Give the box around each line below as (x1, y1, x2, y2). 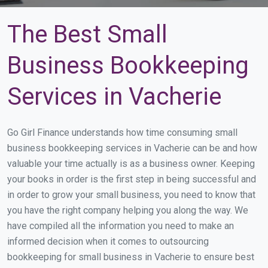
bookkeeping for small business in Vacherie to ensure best (7, 251, 254, 263)
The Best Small (7, 20, 167, 48)
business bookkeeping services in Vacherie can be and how (7, 142, 257, 154)
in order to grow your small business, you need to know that (7, 189, 255, 200)
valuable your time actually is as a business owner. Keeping (7, 158, 255, 169)
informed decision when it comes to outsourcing (7, 236, 209, 247)
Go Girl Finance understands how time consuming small (7, 127, 237, 138)
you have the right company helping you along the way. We (7, 205, 248, 216)
